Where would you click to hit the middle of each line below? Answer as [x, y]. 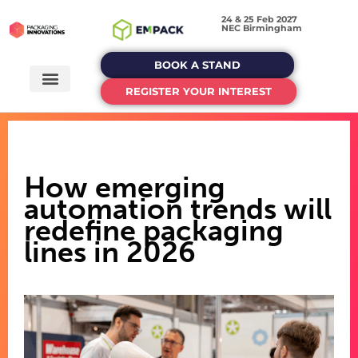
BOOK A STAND [198, 65]
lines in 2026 [110, 253]
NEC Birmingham [261, 28]
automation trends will [178, 209]
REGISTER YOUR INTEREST [199, 91]
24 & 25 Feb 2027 [259, 19]
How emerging [125, 188]
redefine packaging [154, 231]
